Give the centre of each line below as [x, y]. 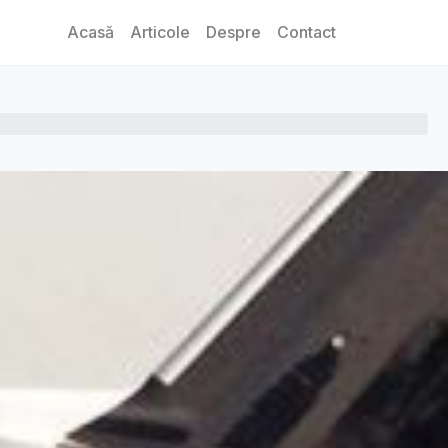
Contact [306, 32]
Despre [233, 32]
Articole [160, 32]
